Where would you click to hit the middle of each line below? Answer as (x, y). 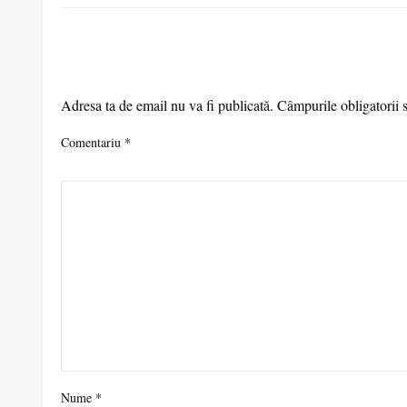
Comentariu (93, 143)
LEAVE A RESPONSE (142, 74)
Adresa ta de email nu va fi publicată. (167, 105)
